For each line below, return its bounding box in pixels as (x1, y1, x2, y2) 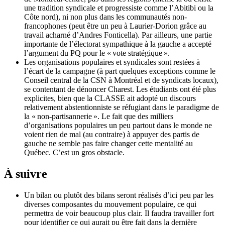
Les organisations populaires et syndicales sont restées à (24, 58, 200, 67)
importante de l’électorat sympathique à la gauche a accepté (24, 40, 211, 49)
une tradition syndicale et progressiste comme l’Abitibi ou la (24, 4, 213, 13)
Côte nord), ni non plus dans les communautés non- (24, 13, 187, 22)
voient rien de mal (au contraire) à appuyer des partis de (24, 130, 199, 139)
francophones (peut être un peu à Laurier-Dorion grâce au (24, 22, 206, 31)
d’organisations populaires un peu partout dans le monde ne (24, 121, 212, 130)
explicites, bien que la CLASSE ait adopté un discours (24, 94, 196, 103)
